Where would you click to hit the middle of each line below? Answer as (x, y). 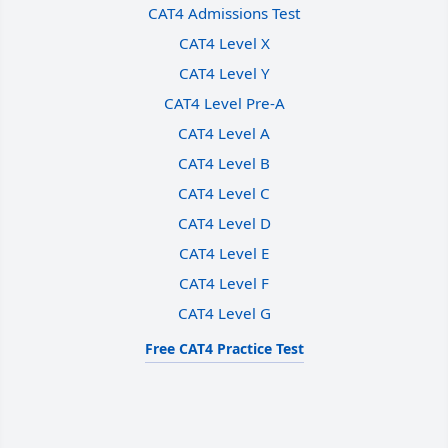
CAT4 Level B (224, 162)
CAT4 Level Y (224, 72)
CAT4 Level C (224, 192)
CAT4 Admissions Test (224, 12)
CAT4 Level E (224, 252)
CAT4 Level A (224, 132)
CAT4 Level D (224, 222)
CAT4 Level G (224, 312)
